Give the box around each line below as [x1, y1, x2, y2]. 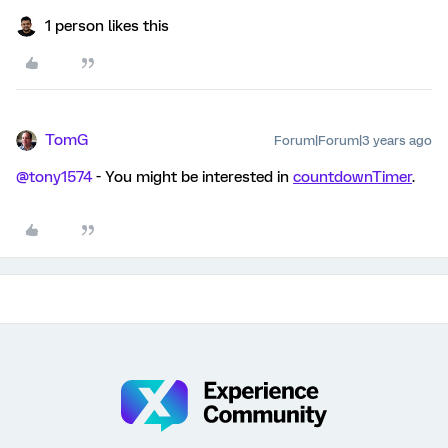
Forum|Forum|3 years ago [274, 133, 432, 148]
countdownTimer [293, 168, 412, 186]
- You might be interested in [92, 168, 293, 186]
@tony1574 [16, 168, 92, 186]
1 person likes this [45, 17, 169, 35]
